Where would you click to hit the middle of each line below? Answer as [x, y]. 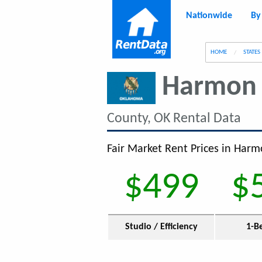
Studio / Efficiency [161, 227]
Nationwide [209, 16]
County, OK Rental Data [174, 119]
